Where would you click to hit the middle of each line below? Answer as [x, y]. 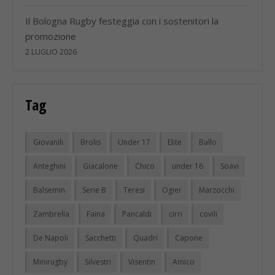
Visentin [142, 261]
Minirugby [50, 261]
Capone [189, 238]
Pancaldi [137, 214]
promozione [51, 36]
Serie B [94, 190]
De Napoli [51, 238]
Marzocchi [217, 190]
